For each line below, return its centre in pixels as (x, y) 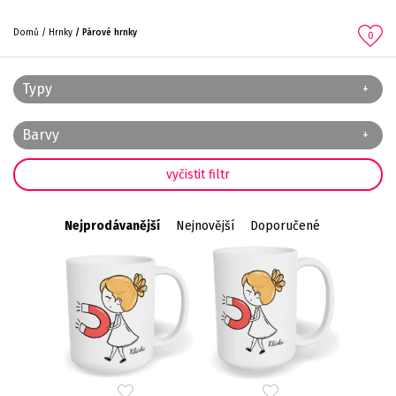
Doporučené (285, 226)
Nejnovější (205, 226)
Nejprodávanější (112, 226)
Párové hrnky (110, 33)
